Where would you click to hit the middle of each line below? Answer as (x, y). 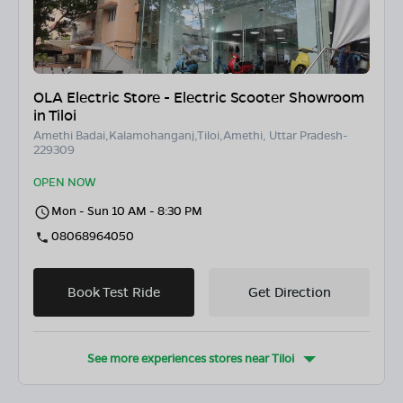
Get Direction (289, 292)
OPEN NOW (64, 182)
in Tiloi (55, 115)
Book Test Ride (114, 292)
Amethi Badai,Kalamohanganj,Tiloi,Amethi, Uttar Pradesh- (191, 135)
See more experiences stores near (179, 358)
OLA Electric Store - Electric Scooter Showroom (199, 97)
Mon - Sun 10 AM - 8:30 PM (127, 210)
